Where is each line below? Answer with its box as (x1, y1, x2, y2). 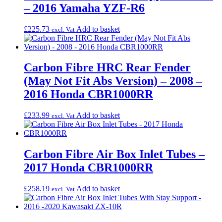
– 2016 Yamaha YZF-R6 (24, 1, 145, 14)
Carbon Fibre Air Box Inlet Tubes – (24, 148, 205, 161)
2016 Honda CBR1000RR (24, 88, 153, 101)
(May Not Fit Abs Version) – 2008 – (24, 74, 202, 88)
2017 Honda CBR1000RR (24, 161, 153, 174)
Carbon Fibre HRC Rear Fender (24, 61, 191, 74)
